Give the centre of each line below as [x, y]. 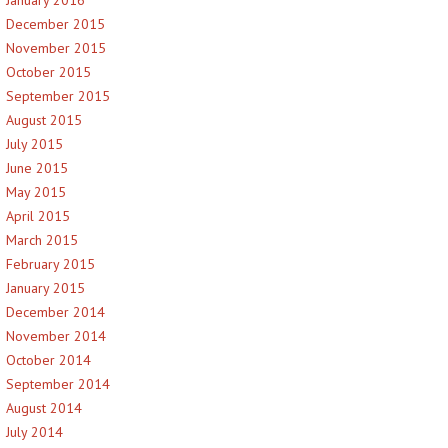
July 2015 [34, 144]
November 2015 [56, 48]
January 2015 [45, 288]
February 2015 [50, 264]
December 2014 [55, 312]
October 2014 [48, 360]
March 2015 [42, 240]
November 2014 [56, 336]
